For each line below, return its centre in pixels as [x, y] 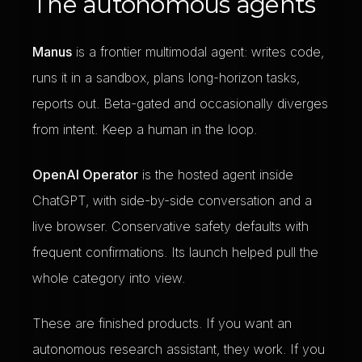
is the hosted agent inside [216, 175]
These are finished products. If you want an [162, 323]
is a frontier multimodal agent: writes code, [198, 52]
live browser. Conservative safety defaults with [170, 226]
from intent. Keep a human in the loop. [145, 129]
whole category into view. [109, 278]
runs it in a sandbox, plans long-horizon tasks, [166, 78]
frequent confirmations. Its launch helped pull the [175, 252]
